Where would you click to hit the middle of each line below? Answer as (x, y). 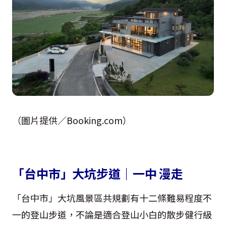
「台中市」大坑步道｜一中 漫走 (98, 173)
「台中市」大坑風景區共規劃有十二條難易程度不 (112, 197)
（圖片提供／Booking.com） (72, 120)
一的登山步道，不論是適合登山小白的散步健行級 (112, 214)
